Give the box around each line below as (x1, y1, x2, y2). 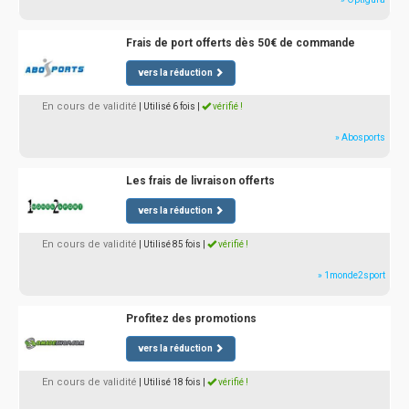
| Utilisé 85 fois (139, 239, 201, 249)
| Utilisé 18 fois (139, 377, 201, 387)
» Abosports (335, 132, 385, 142)
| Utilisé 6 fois (139, 101, 195, 111)
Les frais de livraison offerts (125, 174, 275, 187)
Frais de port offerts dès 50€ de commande (125, 37, 355, 49)
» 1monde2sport (318, 270, 385, 280)
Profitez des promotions (125, 312, 257, 325)
